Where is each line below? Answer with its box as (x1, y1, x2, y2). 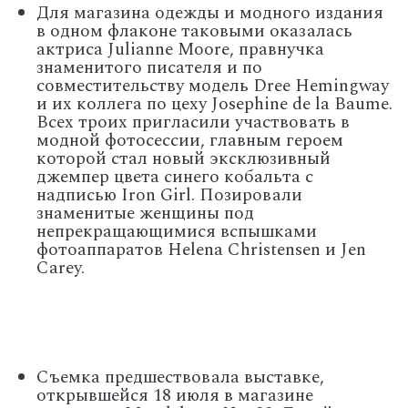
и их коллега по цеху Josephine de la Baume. (36, 91, 393, 118)
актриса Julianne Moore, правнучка (36, 36, 324, 64)
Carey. (36, 255, 89, 282)
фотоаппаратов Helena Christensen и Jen (36, 237, 366, 264)
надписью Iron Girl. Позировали (36, 182, 302, 209)
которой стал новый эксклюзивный (36, 146, 331, 173)
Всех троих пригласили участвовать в (36, 109, 350, 137)
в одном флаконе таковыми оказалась (36, 18, 352, 46)
